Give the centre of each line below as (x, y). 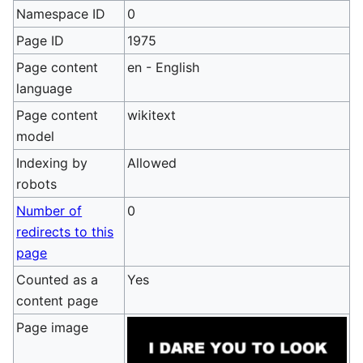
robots (37, 184)
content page (58, 301)
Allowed (152, 163)
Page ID (41, 41)
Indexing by (52, 163)
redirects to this (65, 232)
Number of (49, 211)
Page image (53, 327)
